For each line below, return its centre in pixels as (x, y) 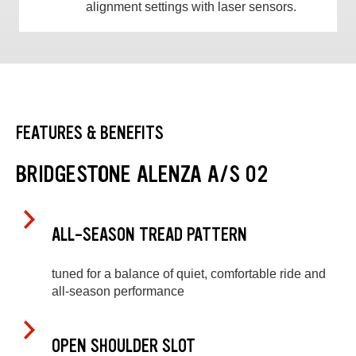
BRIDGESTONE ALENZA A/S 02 (142, 174)
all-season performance (118, 291)
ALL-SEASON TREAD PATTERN (149, 235)
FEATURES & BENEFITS (90, 133)
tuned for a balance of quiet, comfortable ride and (189, 273)
